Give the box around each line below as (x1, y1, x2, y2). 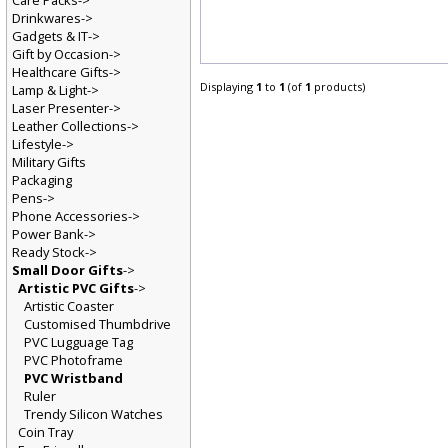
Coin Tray (17, 425, 74, 444)
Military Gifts (11, 154, 87, 173)
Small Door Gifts (11, 263, 124, 282)
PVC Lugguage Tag (23, 335, 134, 354)
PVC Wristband (23, 371, 124, 390)
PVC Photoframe (23, 353, 124, 372)
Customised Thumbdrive (23, 317, 172, 336)
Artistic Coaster (23, 299, 115, 318)
